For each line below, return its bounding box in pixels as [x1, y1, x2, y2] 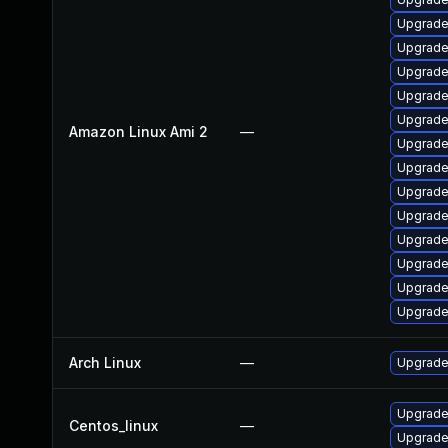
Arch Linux [69, 354, 141, 371]
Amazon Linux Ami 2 [69, 123, 208, 140]
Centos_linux [69, 417, 158, 434]
